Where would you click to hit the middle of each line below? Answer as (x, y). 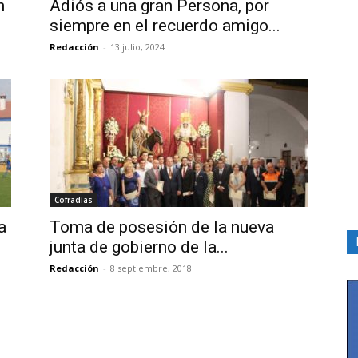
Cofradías (74, 200)
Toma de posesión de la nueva (162, 227)
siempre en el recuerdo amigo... (165, 26)
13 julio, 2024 (137, 47)
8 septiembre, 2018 (151, 268)
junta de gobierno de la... (139, 247)
